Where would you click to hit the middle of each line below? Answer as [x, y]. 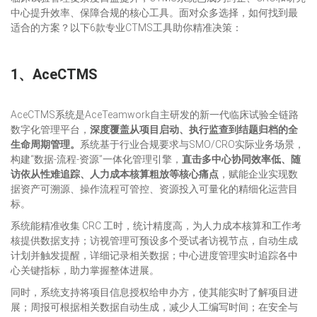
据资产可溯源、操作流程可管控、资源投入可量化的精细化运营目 [154, 189]
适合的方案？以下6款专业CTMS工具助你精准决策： [126, 28]
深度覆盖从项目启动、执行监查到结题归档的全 [194, 129]
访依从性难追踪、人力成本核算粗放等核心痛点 [115, 174]
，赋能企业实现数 [258, 174]
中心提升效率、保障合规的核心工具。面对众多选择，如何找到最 [154, 13]
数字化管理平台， [50, 129]
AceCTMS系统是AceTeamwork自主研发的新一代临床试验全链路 [155, 115]
